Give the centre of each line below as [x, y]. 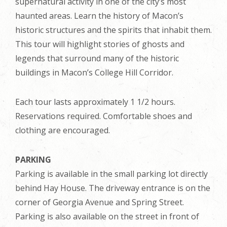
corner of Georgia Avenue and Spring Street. [100, 202]
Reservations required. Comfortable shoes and [104, 116]
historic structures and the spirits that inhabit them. [113, 30]
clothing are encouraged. [63, 130]
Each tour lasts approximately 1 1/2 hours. [95, 102]
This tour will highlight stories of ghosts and [100, 44]
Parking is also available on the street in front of [107, 216]
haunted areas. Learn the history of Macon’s [99, 16]
